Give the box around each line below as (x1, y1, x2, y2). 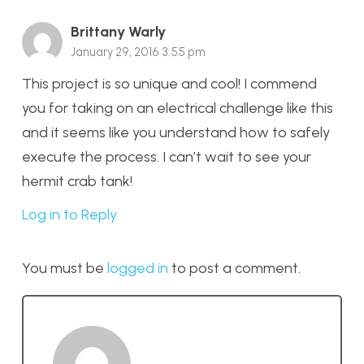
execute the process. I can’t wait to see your (22, 148, 311, 167)
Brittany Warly (71, 23, 166, 41)
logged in (107, 259, 168, 277)
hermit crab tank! (22, 172, 132, 191)
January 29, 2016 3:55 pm (71, 45, 206, 60)
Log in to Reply (22, 206, 117, 223)
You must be (22, 259, 107, 277)
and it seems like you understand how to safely (22, 123, 330, 142)
